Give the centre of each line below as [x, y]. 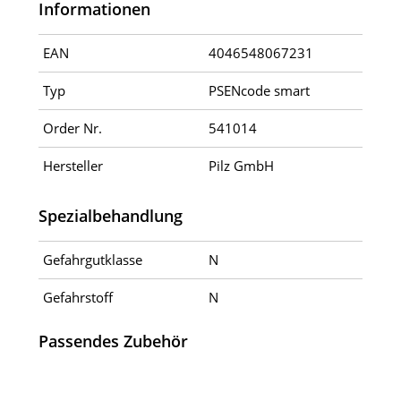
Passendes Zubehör [113, 341]
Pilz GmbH [241, 166]
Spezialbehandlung [110, 216]
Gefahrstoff [77, 297]
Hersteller [73, 166]
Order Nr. [72, 128]
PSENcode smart [259, 90]
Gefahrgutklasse [92, 260]
